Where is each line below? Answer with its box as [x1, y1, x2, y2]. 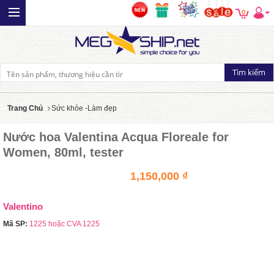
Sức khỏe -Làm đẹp [51, 104, 117, 113]
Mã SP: [3, 220, 28, 228]
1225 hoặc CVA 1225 [29, 220, 100, 228]
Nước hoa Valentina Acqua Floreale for [3, 130, 229, 144]
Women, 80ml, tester [3, 146, 124, 159]
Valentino [3, 201, 43, 212]
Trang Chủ [7, 104, 43, 113]
